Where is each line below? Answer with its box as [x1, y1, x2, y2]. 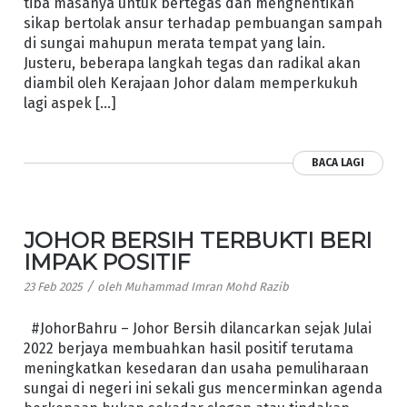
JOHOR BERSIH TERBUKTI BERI [23, 226, 372, 253]
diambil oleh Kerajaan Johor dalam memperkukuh [23, 74, 358, 92]
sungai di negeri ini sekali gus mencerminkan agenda [23, 379, 382, 397]
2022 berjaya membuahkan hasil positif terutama [23, 339, 353, 357]
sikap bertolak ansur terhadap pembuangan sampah [23, 14, 382, 32]
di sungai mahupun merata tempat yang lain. [23, 34, 333, 52]
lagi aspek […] [23, 94, 116, 112]
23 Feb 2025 [23, 279, 82, 293]
